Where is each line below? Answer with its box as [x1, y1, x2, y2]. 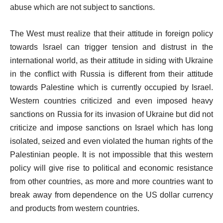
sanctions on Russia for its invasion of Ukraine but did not [10, 110, 213, 118]
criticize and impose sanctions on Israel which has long [10, 123, 213, 132]
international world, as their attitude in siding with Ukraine [10, 56, 213, 65]
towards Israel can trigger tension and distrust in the [10, 43, 213, 51]
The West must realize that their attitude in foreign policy [10, 29, 213, 38]
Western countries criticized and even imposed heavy [10, 97, 213, 105]
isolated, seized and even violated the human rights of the [10, 137, 213, 145]
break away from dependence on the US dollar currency [10, 191, 213, 199]
